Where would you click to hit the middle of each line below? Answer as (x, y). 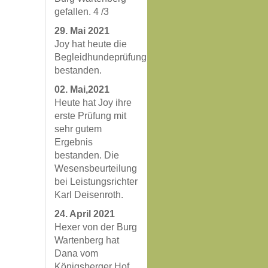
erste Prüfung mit (90, 116)
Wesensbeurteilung (96, 168)
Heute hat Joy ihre (93, 103)
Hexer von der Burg (96, 227)
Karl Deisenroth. (89, 195)
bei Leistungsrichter (96, 182)
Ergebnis (74, 142)
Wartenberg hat (87, 240)
